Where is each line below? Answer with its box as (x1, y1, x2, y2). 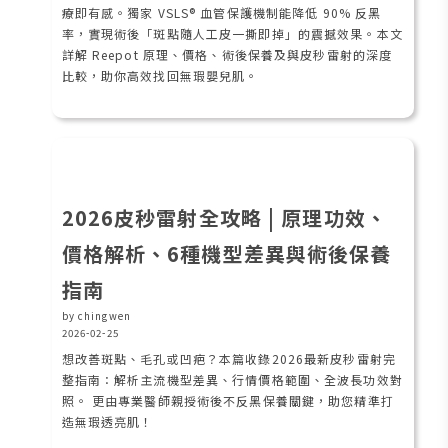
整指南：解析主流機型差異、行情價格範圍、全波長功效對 (61, 370, 403, 388)
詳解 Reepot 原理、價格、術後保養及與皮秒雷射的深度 (61, 45, 393, 63)
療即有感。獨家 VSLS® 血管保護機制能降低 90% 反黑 (61, 3, 382, 21)
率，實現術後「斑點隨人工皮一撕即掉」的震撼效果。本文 (61, 24, 403, 42)
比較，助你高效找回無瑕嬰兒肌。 (61, 66, 259, 84)
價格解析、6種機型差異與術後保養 (61, 238, 392, 268)
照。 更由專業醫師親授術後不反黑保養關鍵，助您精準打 (61, 391, 394, 409)
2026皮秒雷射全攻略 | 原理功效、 (61, 202, 387, 232)
